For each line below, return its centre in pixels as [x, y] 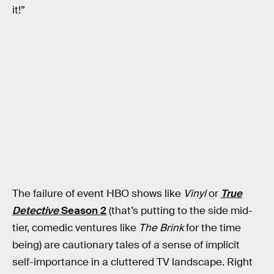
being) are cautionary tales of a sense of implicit [126, 245]
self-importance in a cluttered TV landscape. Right [132, 262]
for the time [212, 228]
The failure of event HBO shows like [98, 194]
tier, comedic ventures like [76, 228]
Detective [35, 211]
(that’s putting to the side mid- [180, 211]
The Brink [161, 228]
